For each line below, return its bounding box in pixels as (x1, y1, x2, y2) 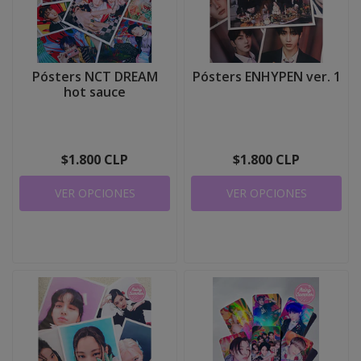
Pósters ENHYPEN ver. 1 (192, 68, 341, 85)
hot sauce (64, 83, 126, 101)
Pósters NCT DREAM (31, 68, 158, 85)
